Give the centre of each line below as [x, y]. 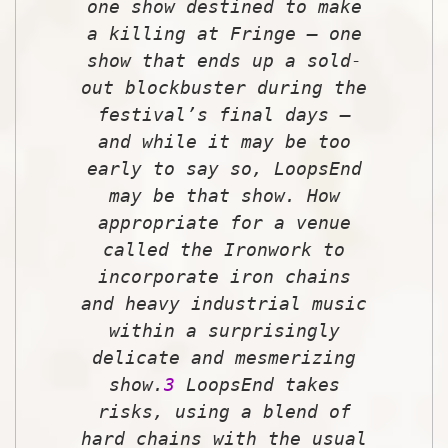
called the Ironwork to [224, 249]
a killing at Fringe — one [224, 33]
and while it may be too [224, 141]
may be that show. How [224, 195]
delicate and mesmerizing [224, 357]
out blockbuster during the [224, 87]
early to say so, [180, 168]
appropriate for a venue [224, 222]
